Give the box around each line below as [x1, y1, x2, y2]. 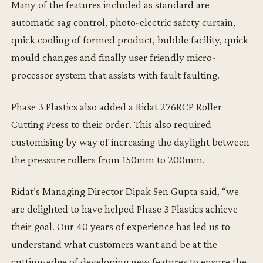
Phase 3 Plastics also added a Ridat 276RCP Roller [11, 100, 222, 113]
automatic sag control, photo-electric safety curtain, [11, 16, 236, 29]
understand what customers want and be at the [11, 238, 218, 251]
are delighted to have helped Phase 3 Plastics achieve [11, 203, 238, 215]
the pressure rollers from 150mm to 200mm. [11, 153, 205, 166]
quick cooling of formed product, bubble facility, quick [11, 33, 249, 46]
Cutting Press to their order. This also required [11, 118, 212, 131]
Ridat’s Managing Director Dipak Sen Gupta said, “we [11, 185, 240, 198]
